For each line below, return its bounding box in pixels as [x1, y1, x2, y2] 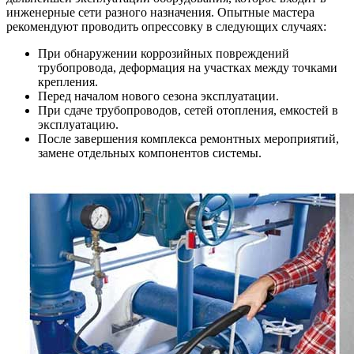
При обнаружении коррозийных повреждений [38, 47, 289, 61]
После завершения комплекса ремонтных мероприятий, [38, 132, 339, 146]
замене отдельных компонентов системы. [38, 146, 262, 160]
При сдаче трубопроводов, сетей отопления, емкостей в [38, 104, 338, 118]
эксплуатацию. [38, 118, 119, 132]
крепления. [38, 75, 98, 89]
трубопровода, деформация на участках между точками [38, 61, 337, 75]
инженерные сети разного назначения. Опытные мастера [6, 6, 314, 20]
